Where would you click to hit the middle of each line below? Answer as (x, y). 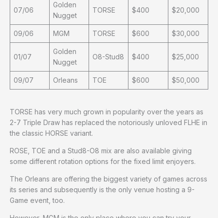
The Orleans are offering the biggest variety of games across (109, 179)
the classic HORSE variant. (51, 133)
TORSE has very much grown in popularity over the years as (107, 111)
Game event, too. (37, 200)
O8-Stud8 (108, 56)
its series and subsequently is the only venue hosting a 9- (102, 189)
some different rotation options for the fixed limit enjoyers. (103, 161)
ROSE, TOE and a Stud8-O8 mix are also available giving (101, 150)
